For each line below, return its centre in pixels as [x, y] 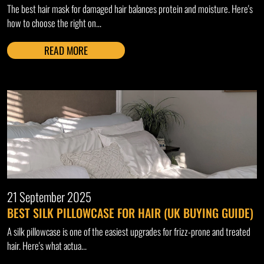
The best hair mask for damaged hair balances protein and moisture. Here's [130, 9]
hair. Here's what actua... [47, 246]
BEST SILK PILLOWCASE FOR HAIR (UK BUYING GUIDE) [130, 213]
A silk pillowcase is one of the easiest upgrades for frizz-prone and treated [129, 232]
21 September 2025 [49, 197]
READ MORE [66, 50]
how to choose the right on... [54, 23]
